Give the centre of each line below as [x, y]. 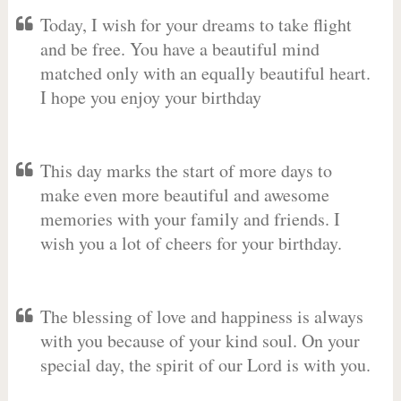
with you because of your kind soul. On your [200, 341]
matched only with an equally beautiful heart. [205, 73]
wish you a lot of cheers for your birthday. [191, 243]
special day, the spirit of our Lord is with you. [205, 365]
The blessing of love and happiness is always [201, 316]
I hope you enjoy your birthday [150, 97]
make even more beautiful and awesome [184, 195]
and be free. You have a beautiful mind [179, 49]
